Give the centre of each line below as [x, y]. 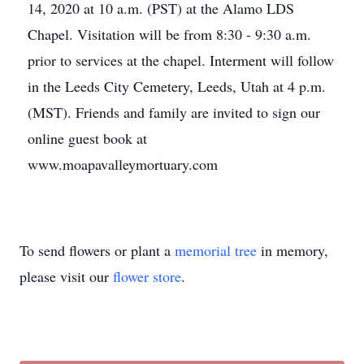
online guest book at [87, 138]
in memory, [292, 250]
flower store [147, 276]
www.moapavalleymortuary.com [123, 164]
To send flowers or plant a [97, 250]
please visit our [66, 276]
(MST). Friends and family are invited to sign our [174, 112]
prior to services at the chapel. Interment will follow [181, 60]
